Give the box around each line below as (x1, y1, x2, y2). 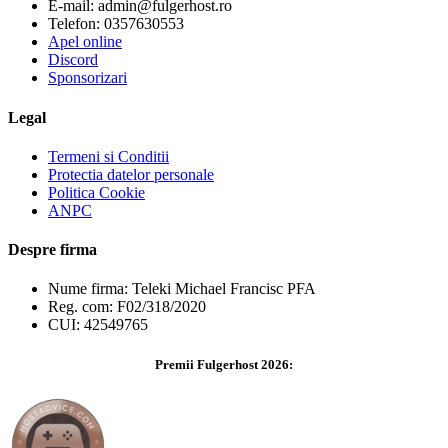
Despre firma (8, 241, 97, 259)
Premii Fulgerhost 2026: (155, 356, 293, 372)
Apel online (48, 33, 122, 51)
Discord (48, 51, 98, 69)
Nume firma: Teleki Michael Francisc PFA (48, 280, 316, 298)
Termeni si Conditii (48, 147, 169, 165)
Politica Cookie (48, 183, 145, 201)
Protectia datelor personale (48, 165, 214, 183)
